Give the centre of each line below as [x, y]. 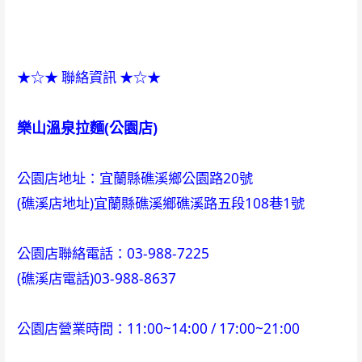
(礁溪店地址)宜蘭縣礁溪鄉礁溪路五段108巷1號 [160, 204]
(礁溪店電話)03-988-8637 [96, 279]
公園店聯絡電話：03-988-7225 [113, 254]
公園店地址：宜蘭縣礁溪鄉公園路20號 [135, 179]
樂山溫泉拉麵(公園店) [87, 128]
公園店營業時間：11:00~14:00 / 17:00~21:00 [158, 329]
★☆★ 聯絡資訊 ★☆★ [88, 78]
